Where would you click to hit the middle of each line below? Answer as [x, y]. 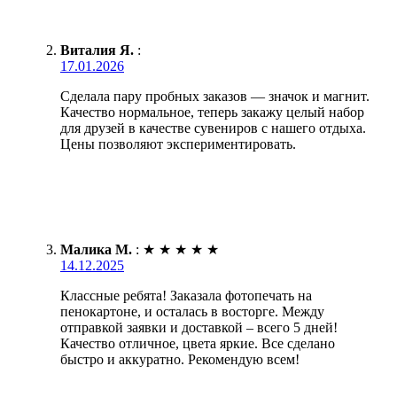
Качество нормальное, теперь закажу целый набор [212, 112]
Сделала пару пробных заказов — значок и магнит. [215, 96]
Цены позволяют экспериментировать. [178, 144]
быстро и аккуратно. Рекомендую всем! [180, 359]
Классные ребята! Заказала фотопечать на [186, 295]
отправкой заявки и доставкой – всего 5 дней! [199, 327]
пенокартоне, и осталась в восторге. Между [192, 311]
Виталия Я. [97, 50]
